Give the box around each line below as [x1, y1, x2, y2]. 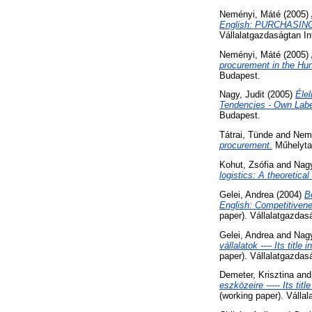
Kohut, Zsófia [219, 159, 274, 171]
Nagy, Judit [219, 89, 265, 100]
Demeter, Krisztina [219, 270, 294, 281]
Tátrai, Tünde [219, 130, 273, 141]
